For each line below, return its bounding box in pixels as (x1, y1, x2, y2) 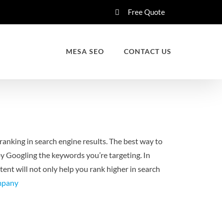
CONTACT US (124, 47, 171, 55)
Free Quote (128, 7, 165, 16)
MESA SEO (66, 47, 104, 55)
